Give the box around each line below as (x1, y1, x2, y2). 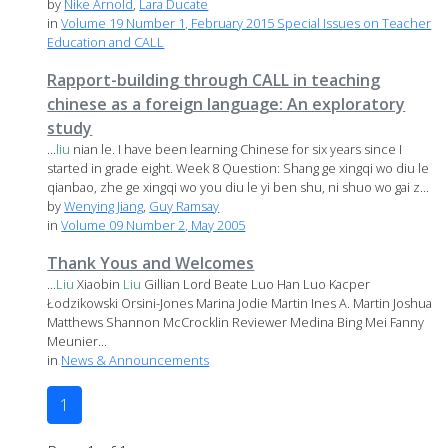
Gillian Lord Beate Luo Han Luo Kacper (141, 275, 371, 294)
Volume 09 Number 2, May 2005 (61, 216, 246, 235)
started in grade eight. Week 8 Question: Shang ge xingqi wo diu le (47, 159, 430, 178)
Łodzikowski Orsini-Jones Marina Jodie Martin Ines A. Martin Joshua (47, 294, 433, 313)
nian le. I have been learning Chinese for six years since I (70, 140, 403, 159)
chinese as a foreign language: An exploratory (47, 93, 406, 116)
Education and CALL (47, 33, 165, 52)
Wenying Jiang (64, 197, 144, 216)
